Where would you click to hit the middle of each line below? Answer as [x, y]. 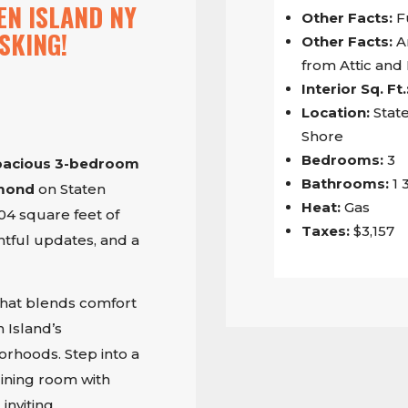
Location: [336, 113]
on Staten [70, 189]
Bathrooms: [346, 184]
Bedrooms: [343, 160]
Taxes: [326, 231]
